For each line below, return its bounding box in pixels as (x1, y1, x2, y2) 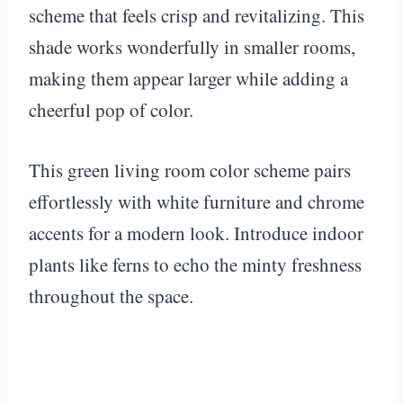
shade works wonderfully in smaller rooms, (29, 33, 355, 59)
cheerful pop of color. (29, 96, 193, 122)
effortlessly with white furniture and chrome (29, 188, 364, 214)
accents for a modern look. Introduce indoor (29, 219, 363, 246)
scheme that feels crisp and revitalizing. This (29, 2, 364, 28)
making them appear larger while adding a (29, 65, 348, 91)
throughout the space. (29, 282, 193, 309)
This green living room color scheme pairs (29, 157, 351, 183)
